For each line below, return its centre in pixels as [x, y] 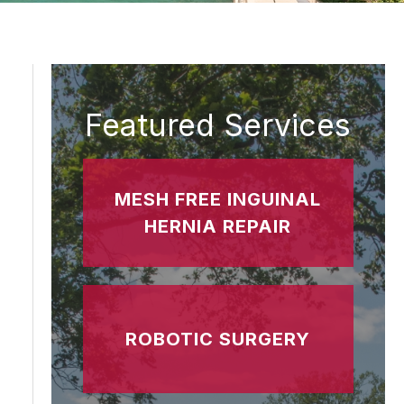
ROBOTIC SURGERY [218, 340]
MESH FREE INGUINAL [218, 200]
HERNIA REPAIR [218, 227]
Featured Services [218, 125]
